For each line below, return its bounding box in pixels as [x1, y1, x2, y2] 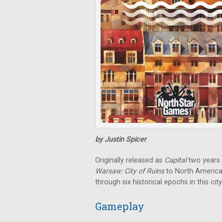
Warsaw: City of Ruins [95, 167, 166, 175]
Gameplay [95, 200, 144, 213]
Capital [165, 156, 186, 165]
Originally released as [95, 156, 165, 165]
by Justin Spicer [95, 135, 146, 144]
